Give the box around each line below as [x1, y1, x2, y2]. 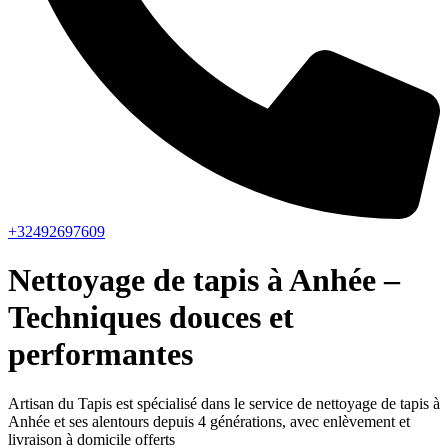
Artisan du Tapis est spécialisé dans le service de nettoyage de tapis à [8, 394, 440, 412]
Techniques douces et [8, 299, 294, 336]
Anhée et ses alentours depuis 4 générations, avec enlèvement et [8, 412, 410, 430]
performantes [8, 336, 193, 373]
